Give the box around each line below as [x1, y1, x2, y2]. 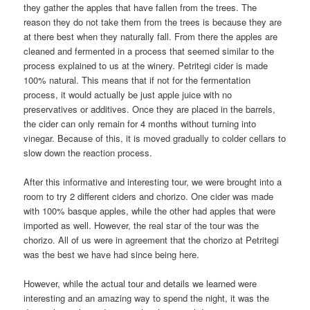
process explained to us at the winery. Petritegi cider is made [24, 58, 268, 72]
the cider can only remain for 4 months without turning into [24, 116, 257, 130]
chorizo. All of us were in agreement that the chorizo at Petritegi [24, 232, 280, 246]
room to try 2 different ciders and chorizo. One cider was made [24, 189, 274, 203]
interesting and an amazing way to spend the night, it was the [24, 291, 270, 304]
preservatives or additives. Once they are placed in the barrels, [24, 102, 276, 116]
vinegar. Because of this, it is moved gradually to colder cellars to [24, 131, 286, 145]
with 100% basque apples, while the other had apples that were [24, 203, 276, 217]
